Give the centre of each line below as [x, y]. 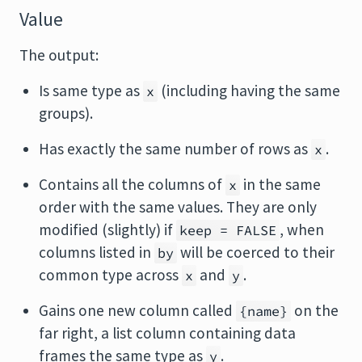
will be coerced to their [256, 252]
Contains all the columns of [132, 184]
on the [315, 310]
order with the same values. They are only [178, 207]
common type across [110, 275]
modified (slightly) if [107, 229]
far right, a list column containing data [167, 333]
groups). [66, 113]
